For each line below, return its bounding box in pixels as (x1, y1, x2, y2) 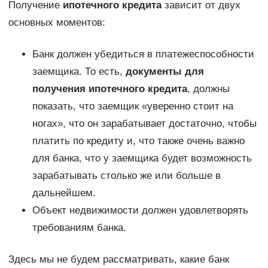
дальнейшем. (32, 187, 96, 199)
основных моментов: (8, 17, 105, 29)
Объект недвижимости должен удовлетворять (32, 205, 248, 217)
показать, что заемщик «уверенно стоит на (32, 100, 233, 112)
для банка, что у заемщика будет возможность (32, 153, 252, 165)
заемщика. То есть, (32, 66, 126, 78)
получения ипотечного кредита (32, 83, 187, 95)
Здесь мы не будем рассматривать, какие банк (8, 254, 229, 266)
